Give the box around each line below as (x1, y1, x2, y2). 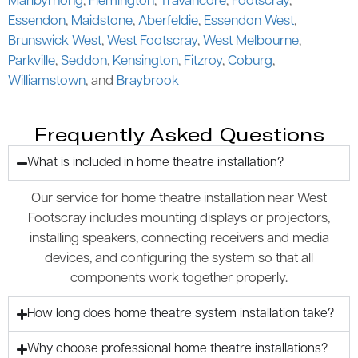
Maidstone (71, 14, 133, 29)
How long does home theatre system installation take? (27, 308, 335, 321)
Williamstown (8, 74, 86, 89)
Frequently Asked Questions (34, 122, 324, 146)
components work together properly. (70, 272, 288, 286)
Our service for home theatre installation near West (31, 192, 327, 206)
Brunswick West (8, 34, 101, 49)
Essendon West (204, 14, 294, 29)
